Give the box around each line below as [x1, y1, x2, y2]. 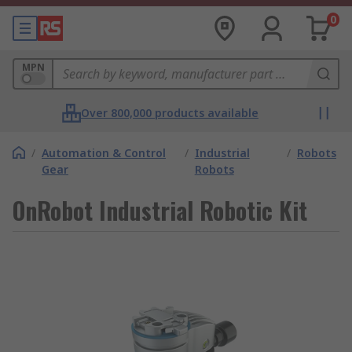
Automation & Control [42, 145, 166, 160]
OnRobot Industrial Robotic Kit [13, 192, 307, 228]
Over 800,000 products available [81, 105, 258, 120]
